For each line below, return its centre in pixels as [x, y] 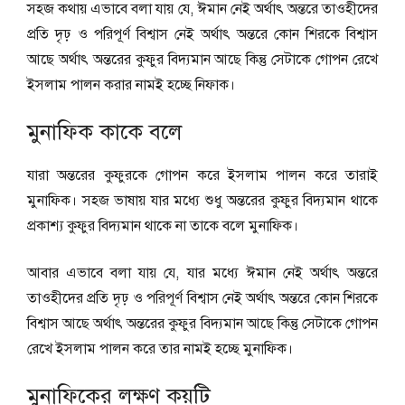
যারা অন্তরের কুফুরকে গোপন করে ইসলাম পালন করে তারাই [202, 176]
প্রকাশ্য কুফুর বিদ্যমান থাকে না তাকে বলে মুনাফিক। [163, 226]
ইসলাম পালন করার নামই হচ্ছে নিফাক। [131, 85]
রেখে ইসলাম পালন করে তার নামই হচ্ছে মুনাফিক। [160, 349]
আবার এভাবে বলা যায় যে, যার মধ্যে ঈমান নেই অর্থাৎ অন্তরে [202, 273]
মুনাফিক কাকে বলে [104, 132]
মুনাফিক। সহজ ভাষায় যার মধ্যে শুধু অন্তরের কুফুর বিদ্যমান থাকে [202, 201]
